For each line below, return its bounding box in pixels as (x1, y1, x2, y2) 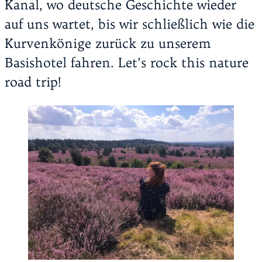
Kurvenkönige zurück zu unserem (5, 35, 211, 52)
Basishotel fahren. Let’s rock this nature (5, 54, 249, 71)
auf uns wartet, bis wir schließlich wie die (5, 16, 254, 33)
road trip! (5, 74, 61, 91)
